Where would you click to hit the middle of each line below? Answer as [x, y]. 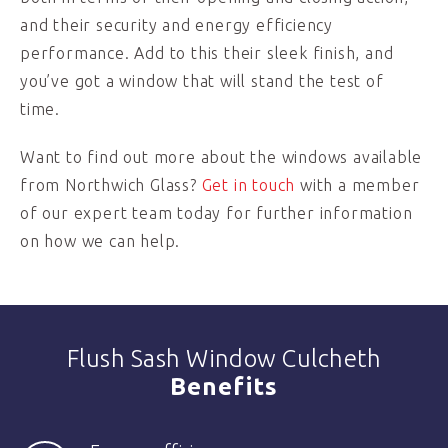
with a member [357, 185]
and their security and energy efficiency [176, 25]
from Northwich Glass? [111, 185]
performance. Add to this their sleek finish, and [207, 53]
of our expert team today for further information [216, 213]
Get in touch [248, 185]
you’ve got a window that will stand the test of [202, 81]
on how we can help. [100, 241]
